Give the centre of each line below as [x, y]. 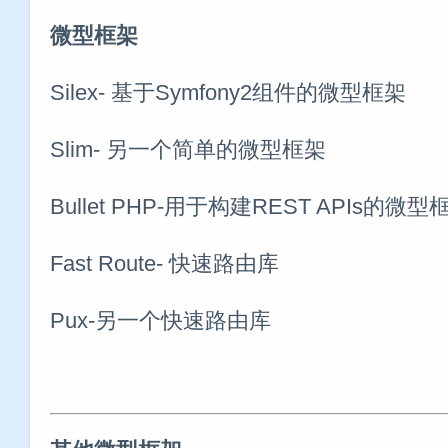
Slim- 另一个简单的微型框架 [188, 149]
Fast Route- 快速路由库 [164, 263]
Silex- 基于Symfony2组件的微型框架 [228, 92]
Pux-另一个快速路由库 [160, 320]
